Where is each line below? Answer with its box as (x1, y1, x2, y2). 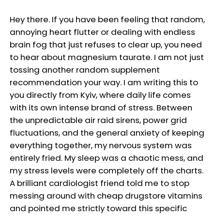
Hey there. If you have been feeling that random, (10, 14, 205, 26)
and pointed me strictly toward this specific (10, 202, 187, 215)
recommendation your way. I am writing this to (10, 77, 198, 89)
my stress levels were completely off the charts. (10, 165, 203, 177)
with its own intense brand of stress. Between (10, 102, 192, 114)
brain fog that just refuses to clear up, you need (10, 39, 202, 51)
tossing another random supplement (10, 64, 160, 76)
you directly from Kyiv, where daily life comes (10, 89, 191, 101)
